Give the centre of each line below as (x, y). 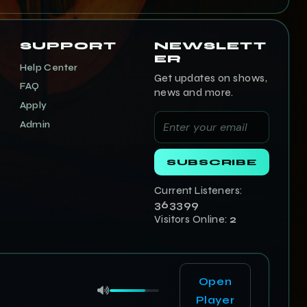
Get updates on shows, (211, 78)
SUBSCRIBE (211, 162)
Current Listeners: (198, 190)
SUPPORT (68, 45)
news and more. (194, 92)
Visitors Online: (192, 219)
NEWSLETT (210, 45)
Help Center (49, 67)
